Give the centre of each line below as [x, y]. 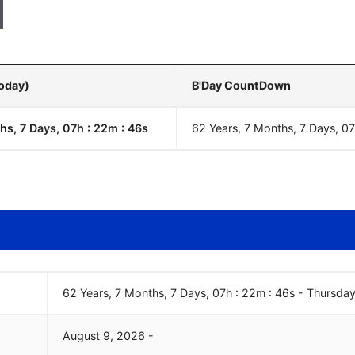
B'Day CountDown [241, 85]
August [82, 336]
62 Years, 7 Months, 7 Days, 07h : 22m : [170, 293]
